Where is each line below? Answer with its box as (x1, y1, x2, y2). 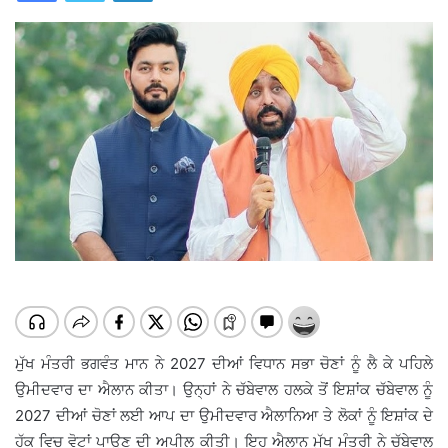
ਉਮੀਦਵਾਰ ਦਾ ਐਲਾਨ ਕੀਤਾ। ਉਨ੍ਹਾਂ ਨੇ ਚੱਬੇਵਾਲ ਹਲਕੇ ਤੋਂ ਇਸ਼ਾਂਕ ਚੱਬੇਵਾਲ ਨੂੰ (15, 379, 433, 399)
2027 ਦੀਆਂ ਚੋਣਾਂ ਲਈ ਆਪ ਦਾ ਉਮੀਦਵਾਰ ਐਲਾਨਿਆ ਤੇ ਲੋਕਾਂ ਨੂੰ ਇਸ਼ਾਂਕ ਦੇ (15, 405, 433, 425)
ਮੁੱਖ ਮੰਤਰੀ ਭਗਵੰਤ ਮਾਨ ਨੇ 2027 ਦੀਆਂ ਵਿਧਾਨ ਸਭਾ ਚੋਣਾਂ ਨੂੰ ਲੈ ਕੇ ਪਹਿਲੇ (15, 353, 433, 373)
